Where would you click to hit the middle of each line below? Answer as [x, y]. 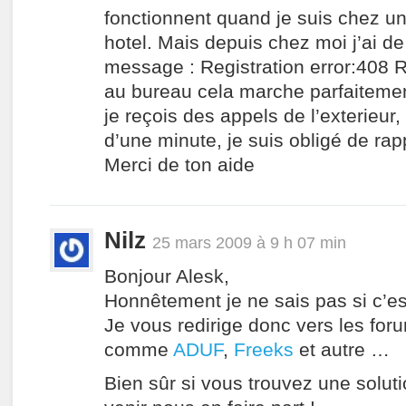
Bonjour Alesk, [167, 276]
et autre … [342, 349]
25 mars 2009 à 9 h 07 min [249, 242]
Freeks [264, 349]
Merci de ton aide [179, 164]
